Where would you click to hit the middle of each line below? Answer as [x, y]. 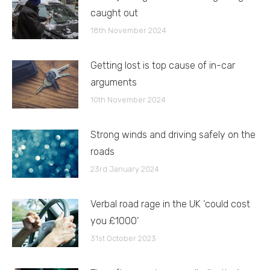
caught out [114, 13]
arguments [114, 82]
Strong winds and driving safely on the [173, 134]
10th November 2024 [128, 99]
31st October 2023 [123, 238]
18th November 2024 [128, 30]
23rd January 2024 [125, 169]
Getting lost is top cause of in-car [163, 65]
